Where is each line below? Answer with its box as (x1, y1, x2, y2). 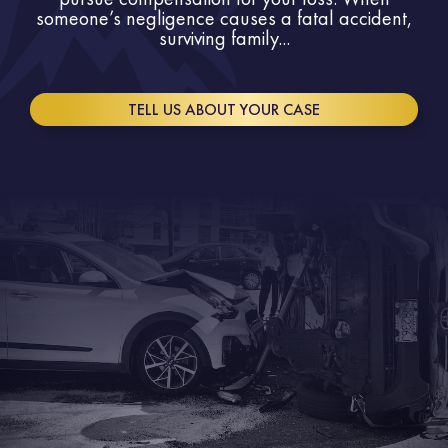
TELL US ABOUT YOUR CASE (128, 99, 320, 121)
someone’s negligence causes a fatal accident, (36, 5, 412, 32)
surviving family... (158, 25, 290, 52)
